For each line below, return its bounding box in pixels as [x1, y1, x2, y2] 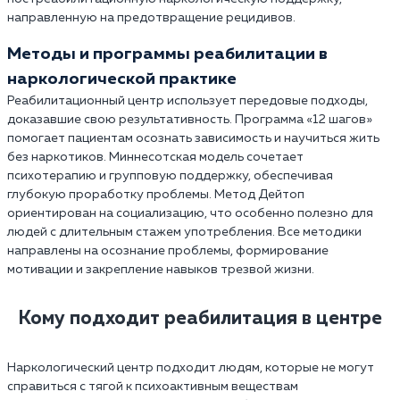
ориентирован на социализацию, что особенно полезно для [7, 206, 373, 220]
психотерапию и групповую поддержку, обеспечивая [7, 169, 333, 182]
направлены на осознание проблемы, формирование [7, 244, 329, 257]
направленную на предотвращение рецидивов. [7, 11, 296, 24]
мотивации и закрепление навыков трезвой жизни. [7, 262, 314, 276]
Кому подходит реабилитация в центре [18, 308, 382, 329]
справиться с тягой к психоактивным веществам [7, 379, 298, 393]
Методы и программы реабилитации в [7, 45, 328, 62]
